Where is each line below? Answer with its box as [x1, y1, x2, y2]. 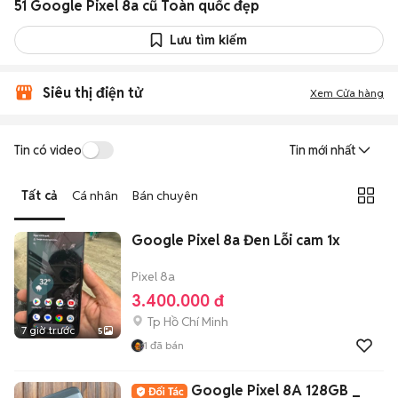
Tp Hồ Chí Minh [147, 314, 228, 330]
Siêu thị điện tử [43, 84, 142, 102]
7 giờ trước [21, 323, 75, 337]
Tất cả [21, 187, 58, 203]
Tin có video [14, 141, 82, 158]
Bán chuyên [132, 187, 198, 203]
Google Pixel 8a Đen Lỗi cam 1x [131, 231, 340, 250]
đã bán [147, 338, 184, 352]
